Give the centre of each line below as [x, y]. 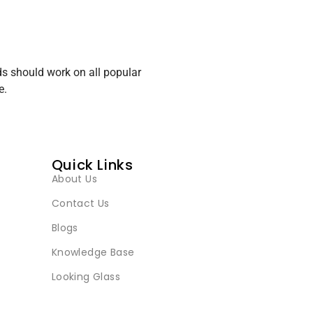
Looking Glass [86, 277]
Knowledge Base [93, 253]
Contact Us [80, 204]
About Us [74, 179]
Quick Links [92, 165]
